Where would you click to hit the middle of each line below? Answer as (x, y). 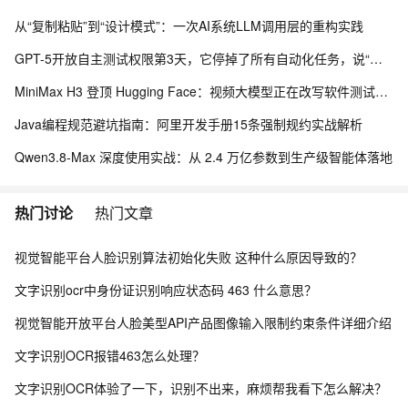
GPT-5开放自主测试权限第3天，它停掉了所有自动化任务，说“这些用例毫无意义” (376, 58)
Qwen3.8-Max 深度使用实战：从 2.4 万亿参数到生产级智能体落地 (204, 157)
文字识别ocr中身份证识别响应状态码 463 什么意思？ (166, 290)
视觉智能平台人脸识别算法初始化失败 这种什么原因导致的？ (189, 257)
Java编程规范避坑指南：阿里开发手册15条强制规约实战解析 (189, 124)
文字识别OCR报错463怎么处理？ (110, 355)
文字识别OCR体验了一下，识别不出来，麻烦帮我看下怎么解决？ (201, 388)
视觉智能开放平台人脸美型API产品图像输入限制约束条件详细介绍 (203, 322)
